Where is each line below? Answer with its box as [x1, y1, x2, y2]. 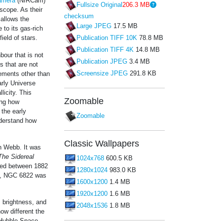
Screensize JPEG [76, 70, 128, 77]
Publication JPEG [76, 58, 127, 66]
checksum [64, 12, 94, 20]
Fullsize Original [76, 1, 122, 9]
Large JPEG [76, 22, 111, 30]
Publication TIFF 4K [76, 46, 134, 54]
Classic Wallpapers [64, 138, 139, 148]
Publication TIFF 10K [76, 34, 137, 42]
